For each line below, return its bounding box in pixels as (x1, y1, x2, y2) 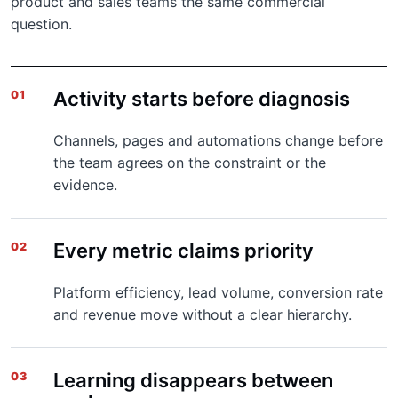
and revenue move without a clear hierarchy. (53, 306, 352, 323)
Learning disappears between (53, 369, 333, 392)
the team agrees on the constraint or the (53, 154, 326, 171)
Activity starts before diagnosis (53, 87, 350, 110)
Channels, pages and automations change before (53, 131, 383, 149)
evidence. (53, 176, 117, 194)
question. (11, 15, 72, 33)
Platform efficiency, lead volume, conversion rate (53, 283, 383, 301)
